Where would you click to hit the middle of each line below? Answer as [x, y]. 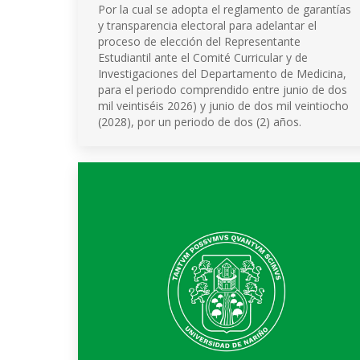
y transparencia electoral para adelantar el [207, 25]
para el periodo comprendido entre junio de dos [223, 90]
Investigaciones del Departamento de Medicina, [222, 74]
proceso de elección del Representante [199, 41]
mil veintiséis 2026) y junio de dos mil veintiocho [223, 106]
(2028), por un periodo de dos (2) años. [200, 122]
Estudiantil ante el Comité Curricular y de [203, 57]
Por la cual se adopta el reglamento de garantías [225, 9]
